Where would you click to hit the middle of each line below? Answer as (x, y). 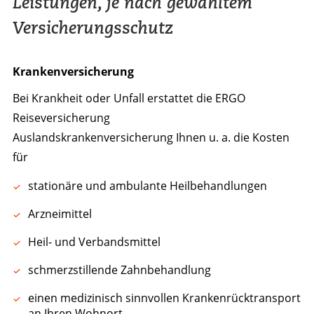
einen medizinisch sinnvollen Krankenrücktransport (164, 298)
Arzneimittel (60, 213)
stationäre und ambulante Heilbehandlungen (147, 185)
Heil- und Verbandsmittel (94, 241)
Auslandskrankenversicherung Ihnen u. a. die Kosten (151, 137)
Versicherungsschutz (93, 27)
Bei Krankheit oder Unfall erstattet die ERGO (129, 98)
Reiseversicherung (61, 117)
